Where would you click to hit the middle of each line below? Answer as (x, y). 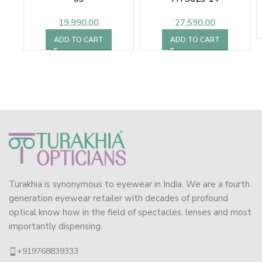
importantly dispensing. (56, 227)
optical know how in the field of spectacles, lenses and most (130, 213)
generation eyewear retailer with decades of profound (118, 199)
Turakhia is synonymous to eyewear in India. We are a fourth (129, 185)
